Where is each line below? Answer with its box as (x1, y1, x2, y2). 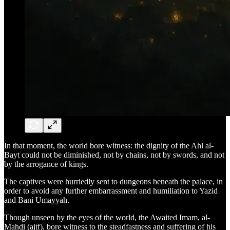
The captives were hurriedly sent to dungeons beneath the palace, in (4, 177, 223, 186)
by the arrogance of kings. (4, 160, 88, 169)
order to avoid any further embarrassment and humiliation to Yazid (4, 186, 218, 196)
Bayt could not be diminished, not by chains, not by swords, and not (4, 150, 224, 160)
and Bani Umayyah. (4, 196, 69, 205)
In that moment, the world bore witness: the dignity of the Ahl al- (4, 141, 214, 150)
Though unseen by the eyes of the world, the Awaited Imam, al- (4, 213, 210, 222)
